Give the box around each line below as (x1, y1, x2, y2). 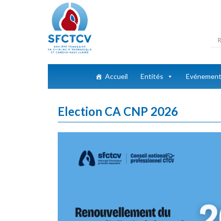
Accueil (105, 72, 128, 80)
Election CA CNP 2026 (58, 105, 178, 118)
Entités (141, 72, 163, 80)
